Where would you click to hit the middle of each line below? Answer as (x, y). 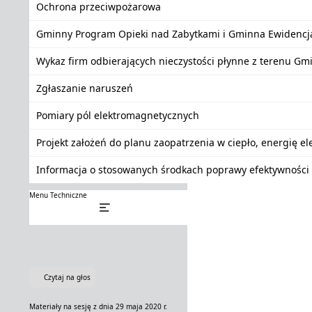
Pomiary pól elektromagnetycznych (118, 115)
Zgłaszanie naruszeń (85, 88)
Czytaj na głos (67, 277)
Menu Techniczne (58, 195)
